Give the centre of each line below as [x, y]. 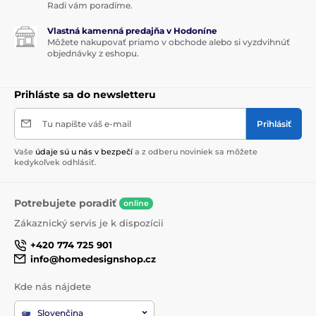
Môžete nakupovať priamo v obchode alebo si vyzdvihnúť [169, 42]
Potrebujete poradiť [67, 203]
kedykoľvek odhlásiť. [55, 162]
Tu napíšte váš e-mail [87, 123]
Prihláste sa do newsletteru [85, 94]
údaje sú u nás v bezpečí [84, 151]
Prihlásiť [274, 123]
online [136, 203]
